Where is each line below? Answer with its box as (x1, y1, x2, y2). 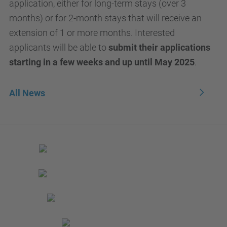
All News (9, 88, 45, 98)
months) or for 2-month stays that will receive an (9, 13, 202, 23)
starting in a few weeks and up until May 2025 (9, 57, 195, 67)
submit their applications (108, 42, 210, 53)
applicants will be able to (9, 42, 108, 53)
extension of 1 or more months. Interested (9, 27, 175, 38)
